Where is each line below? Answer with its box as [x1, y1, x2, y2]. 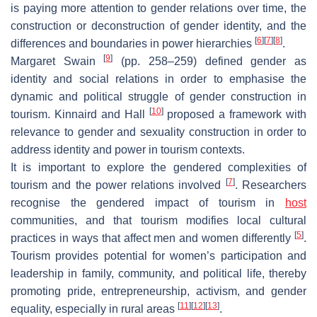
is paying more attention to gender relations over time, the [11, 1, 306, 14]
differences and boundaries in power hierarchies [11, 37, 255, 50]
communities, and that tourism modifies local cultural [11, 214, 306, 226]
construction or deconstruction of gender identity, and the [11, 19, 306, 32]
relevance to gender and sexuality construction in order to [11, 125, 306, 138]
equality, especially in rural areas [11, 302, 178, 315]
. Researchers [234, 178, 307, 191]
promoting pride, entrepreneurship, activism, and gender [11, 284, 306, 297]
